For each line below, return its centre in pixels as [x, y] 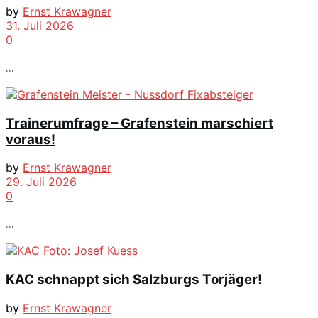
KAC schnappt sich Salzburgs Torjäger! [134, 279]
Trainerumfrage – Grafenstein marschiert [139, 123]
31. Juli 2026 [40, 25]
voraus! [31, 139]
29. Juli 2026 [41, 182]
